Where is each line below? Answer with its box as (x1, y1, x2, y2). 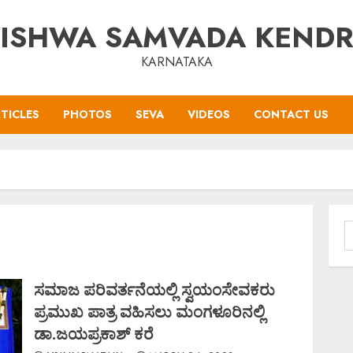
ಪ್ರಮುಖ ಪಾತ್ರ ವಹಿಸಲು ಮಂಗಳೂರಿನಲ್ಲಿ (34, 301, 266, 322)
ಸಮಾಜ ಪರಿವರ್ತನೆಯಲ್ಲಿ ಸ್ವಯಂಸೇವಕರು (34, 279, 276, 300)
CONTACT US (254, 106, 329, 122)
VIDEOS (188, 106, 230, 122)
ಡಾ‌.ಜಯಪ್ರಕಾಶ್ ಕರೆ (34, 323, 154, 344)
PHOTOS (63, 106, 112, 122)
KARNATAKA (140, 53, 213, 71)
